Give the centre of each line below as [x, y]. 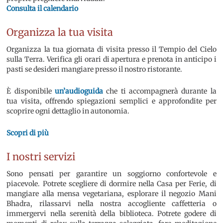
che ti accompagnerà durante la [160, 91]
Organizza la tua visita [60, 32]
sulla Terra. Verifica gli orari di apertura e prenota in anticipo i [111, 59]
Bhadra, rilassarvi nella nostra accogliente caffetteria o [111, 204]
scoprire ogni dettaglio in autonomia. [68, 111]
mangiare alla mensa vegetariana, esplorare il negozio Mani [111, 194]
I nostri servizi [41, 157]
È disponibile [31, 91]
